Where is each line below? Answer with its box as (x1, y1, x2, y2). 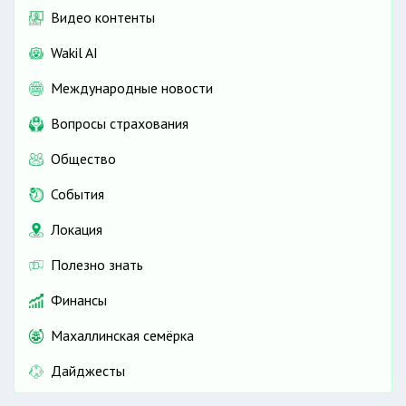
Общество (51, 150, 116, 169)
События (51, 185, 104, 204)
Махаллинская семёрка (51, 326, 194, 345)
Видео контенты (51, 8, 155, 27)
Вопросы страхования (51, 114, 188, 133)
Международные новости (51, 79, 213, 98)
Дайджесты (51, 362, 125, 381)
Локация (51, 220, 102, 239)
